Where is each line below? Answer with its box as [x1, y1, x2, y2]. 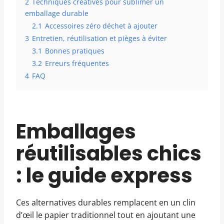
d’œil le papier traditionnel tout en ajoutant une [16, 209, 195, 221]
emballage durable [25, 8, 88, 18]
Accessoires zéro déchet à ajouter [45, 21, 157, 31]
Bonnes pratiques [45, 46, 104, 56]
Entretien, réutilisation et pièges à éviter [32, 33, 167, 43]
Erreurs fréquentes [45, 58, 109, 68]
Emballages [16, 117, 136, 146]
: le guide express [16, 161, 192, 190]
